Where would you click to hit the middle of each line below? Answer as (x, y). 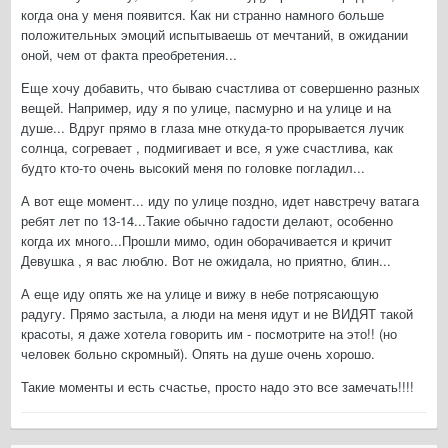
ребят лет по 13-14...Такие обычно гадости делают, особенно (207, 221)
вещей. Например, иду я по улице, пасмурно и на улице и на (206, 108)
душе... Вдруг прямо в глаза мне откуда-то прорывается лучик (212, 128)
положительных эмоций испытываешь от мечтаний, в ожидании (214, 35)
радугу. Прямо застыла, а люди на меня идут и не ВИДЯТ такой (217, 314)
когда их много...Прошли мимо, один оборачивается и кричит (206, 241)
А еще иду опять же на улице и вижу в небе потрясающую (200, 294)
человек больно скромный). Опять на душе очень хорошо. (198, 354)
